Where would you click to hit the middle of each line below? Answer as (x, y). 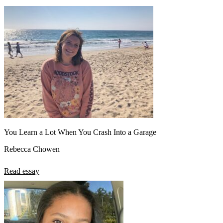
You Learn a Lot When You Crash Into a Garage (80, 132)
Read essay (22, 171)
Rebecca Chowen (32, 149)
